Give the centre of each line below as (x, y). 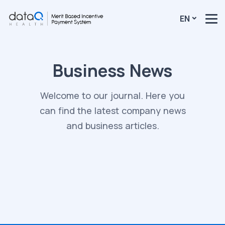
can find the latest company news (113, 110)
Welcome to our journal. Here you (113, 95)
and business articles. (113, 126)
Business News (113, 70)
